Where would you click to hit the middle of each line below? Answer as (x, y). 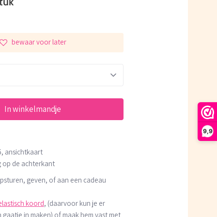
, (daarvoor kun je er (74, 203)
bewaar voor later (39, 42)
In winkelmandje (33, 109)
